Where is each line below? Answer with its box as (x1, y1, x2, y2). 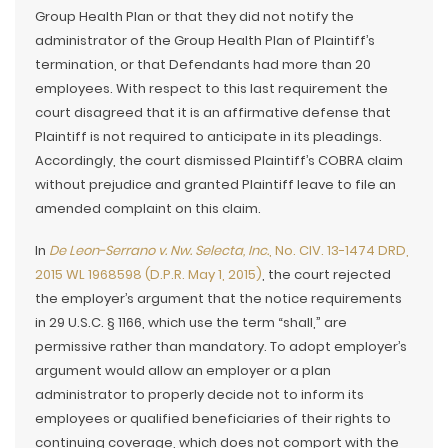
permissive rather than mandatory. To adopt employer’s (35, 337, 407, 356)
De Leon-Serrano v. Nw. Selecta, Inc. (49, 241, 269, 260)
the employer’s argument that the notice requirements (35, 289, 402, 308)
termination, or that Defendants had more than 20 (35, 55, 371, 74)
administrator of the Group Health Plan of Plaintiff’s (35, 31, 375, 50)
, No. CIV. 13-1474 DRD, (269, 241, 409, 260)
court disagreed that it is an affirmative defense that (35, 103, 391, 122)
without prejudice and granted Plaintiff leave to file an (35, 175, 396, 194)
